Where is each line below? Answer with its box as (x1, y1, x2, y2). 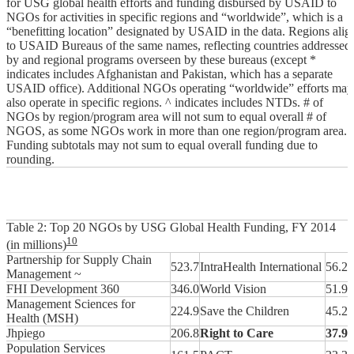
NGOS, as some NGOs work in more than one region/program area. (6, 124, 347, 138)
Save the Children (200, 304, 289, 318)
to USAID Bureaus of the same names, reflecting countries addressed (6, 39, 351, 53)
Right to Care (200, 326, 273, 341)
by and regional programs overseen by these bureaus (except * (6, 53, 316, 67)
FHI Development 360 (6, 282, 119, 296)
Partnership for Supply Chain (6, 253, 152, 267)
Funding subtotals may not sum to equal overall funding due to (6, 138, 318, 153)
